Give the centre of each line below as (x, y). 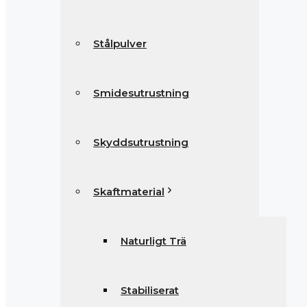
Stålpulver (120, 44)
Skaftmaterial (129, 192)
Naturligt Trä (153, 241)
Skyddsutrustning (141, 142)
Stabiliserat (150, 290)
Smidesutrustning (141, 93)
